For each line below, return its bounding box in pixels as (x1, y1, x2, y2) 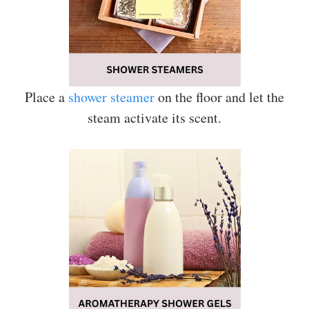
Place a (25, 87, 68, 106)
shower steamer (68, 87, 154, 106)
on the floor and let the (154, 87, 284, 106)
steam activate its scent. (88, 108, 221, 127)
